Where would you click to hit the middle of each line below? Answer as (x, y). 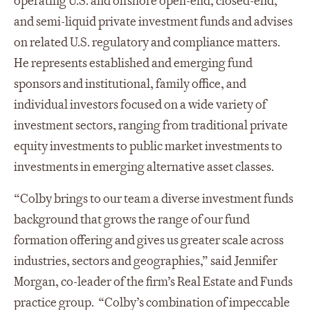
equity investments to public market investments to (148, 146)
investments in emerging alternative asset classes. (144, 167)
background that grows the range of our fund (132, 219)
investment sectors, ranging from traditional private (151, 125)
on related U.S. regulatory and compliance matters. (147, 42)
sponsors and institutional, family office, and (130, 84)
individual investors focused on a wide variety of (140, 104)
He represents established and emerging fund (133, 63)
